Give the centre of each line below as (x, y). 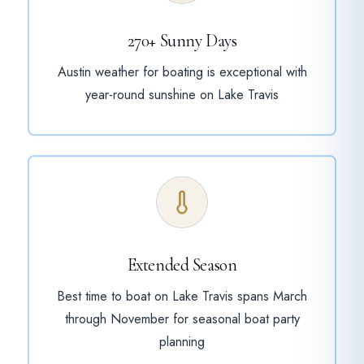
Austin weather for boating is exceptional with (182, 72)
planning (182, 341)
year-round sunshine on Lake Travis (182, 95)
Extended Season (182, 264)
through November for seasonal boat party (182, 318)
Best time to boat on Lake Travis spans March (182, 296)
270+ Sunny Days (182, 41)
